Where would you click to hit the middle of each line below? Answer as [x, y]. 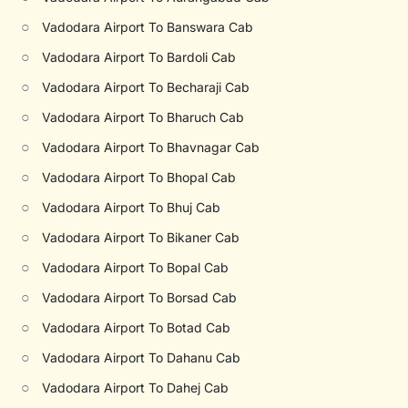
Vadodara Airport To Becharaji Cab [146, 87]
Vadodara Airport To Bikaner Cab [141, 237]
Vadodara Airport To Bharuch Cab [143, 117]
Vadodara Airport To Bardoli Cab [139, 57]
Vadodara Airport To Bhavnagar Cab [151, 147]
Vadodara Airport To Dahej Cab [136, 388]
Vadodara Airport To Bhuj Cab [132, 207]
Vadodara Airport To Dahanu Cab [142, 357]
